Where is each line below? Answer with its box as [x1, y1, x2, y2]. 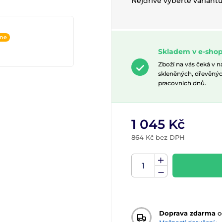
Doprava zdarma [159, 209, 216, 217]
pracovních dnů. [158, 79, 206, 87]
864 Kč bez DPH [131, 133, 185, 141]
